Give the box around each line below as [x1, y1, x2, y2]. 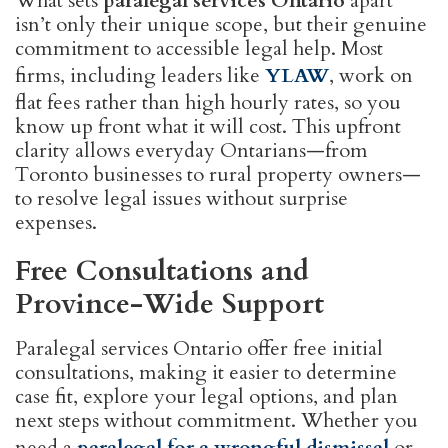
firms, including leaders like [15, 62, 265, 90]
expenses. [15, 209, 97, 237]
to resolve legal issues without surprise [15, 185, 348, 213]
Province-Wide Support [15, 285, 324, 324]
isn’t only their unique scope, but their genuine [15, 11, 427, 39]
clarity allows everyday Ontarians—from [15, 137, 368, 165]
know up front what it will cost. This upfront [15, 113, 401, 141]
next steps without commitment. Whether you [15, 407, 418, 435]
